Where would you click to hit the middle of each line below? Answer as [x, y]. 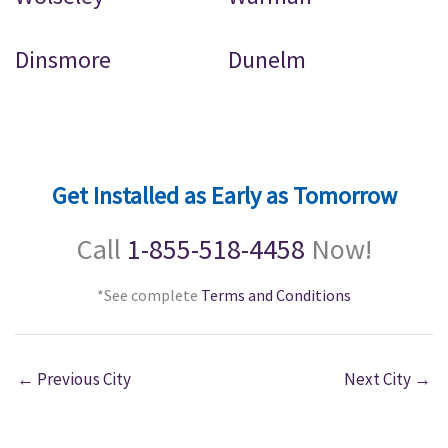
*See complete [149, 295]
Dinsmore [63, 60]
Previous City [82, 379]
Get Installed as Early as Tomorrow [224, 196]
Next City [379, 379]
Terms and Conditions [276, 295]
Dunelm [267, 60]
